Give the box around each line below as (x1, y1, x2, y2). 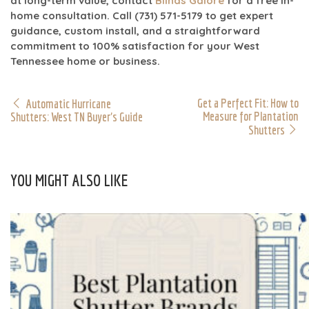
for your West (185, 39, 259, 52)
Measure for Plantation (203, 108, 299, 123)
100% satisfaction (92, 39, 185, 52)
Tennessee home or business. (10, 54, 160, 68)
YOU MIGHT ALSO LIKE (10, 170, 128, 190)
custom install (64, 23, 137, 37)
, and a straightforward (137, 23, 260, 37)
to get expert (203, 8, 273, 22)
